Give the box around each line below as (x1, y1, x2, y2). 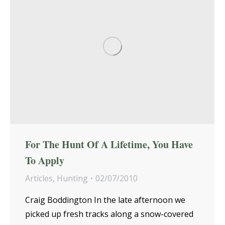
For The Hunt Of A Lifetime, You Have (25, 137, 193, 152)
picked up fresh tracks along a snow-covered (25, 208, 193, 220)
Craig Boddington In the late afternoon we (25, 194, 185, 206)
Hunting (57, 173, 88, 184)
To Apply (25, 153, 64, 168)
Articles (25, 173, 53, 184)
